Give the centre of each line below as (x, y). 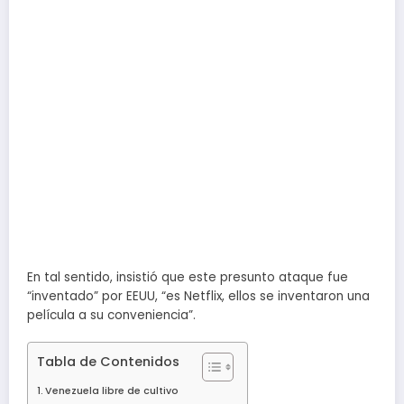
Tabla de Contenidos (108, 361)
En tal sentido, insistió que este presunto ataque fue (188, 277)
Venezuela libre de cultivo (112, 390)
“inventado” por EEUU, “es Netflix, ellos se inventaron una (198, 296)
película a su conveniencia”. (111, 315)
